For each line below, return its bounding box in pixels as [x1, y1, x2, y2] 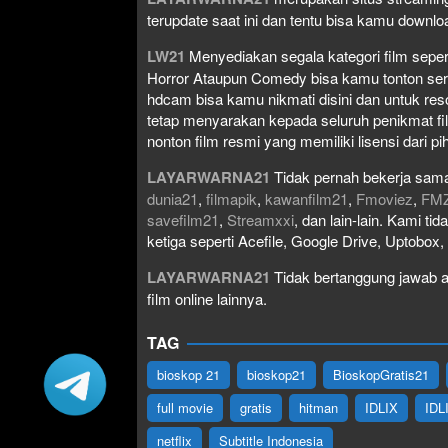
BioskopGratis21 [333, 364, 429, 384]
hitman [299, 397, 338, 417]
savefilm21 [147, 208, 219, 230]
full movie [157, 397, 213, 417]
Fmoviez [356, 187, 413, 209]
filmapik [206, 187, 257, 209]
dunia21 [147, 187, 198, 209]
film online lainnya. [147, 287, 267, 309]
